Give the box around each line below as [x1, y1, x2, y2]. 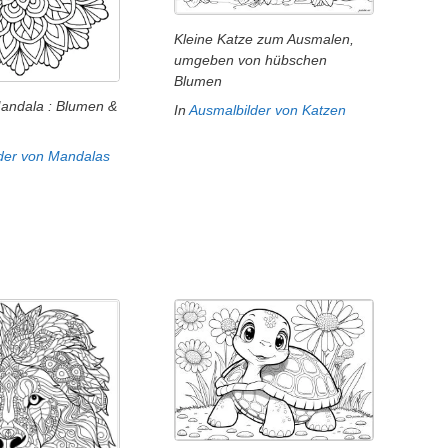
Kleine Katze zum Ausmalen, [174, 31, 355, 48]
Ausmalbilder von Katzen [189, 102, 347, 119]
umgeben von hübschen [174, 52, 328, 69]
